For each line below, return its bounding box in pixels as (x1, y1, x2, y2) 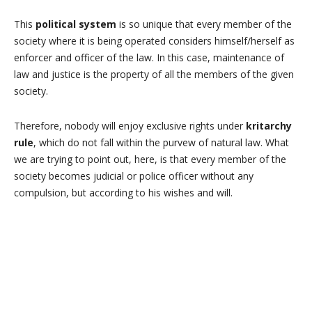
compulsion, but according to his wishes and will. (14, 185, 233, 199)
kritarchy (246, 118, 292, 132)
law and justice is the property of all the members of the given (14, 67, 294, 81)
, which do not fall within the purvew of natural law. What (33, 135, 289, 149)
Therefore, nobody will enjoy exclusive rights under (14, 118, 246, 132)
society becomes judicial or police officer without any (14, 169, 253, 182)
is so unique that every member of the (116, 17, 292, 31)
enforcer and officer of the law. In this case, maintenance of (14, 50, 284, 64)
